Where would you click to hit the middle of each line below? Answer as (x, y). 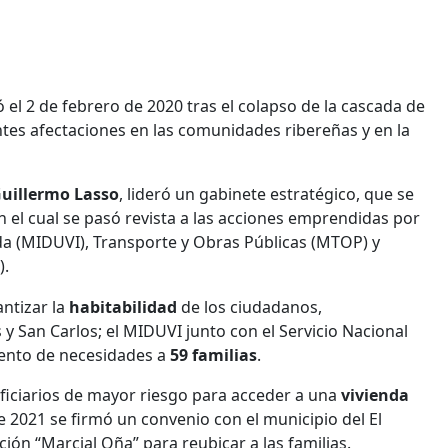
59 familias (211, 355)
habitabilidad (125, 307)
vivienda (375, 395)
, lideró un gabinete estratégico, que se (266, 194)
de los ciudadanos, (251, 307)
